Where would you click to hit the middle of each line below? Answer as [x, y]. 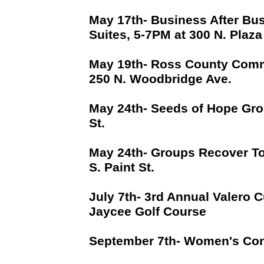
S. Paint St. [123, 167]
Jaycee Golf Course [149, 212]
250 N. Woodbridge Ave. [162, 79]
